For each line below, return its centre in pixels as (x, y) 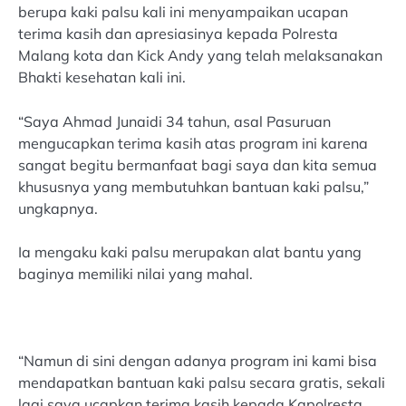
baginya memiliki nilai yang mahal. (135, 273)
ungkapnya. (58, 208)
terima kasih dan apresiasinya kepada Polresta (178, 34)
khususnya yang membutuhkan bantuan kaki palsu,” (193, 186)
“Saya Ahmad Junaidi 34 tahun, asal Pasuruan (174, 121)
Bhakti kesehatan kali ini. (102, 77)
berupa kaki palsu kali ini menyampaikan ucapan (183, 12)
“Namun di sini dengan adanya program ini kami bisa (198, 360)
